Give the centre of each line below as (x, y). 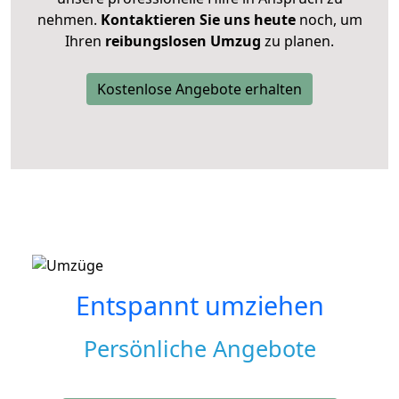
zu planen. (297, 41)
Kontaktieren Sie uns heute (198, 19)
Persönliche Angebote (199, 348)
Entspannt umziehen (199, 305)
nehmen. (69, 19)
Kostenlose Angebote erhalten (199, 89)
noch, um (329, 19)
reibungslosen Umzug (183, 41)
